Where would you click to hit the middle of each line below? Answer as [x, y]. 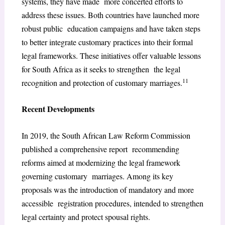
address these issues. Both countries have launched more [110, 15]
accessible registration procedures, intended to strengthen [112, 203]
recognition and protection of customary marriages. [102, 82]
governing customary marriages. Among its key [97, 176]
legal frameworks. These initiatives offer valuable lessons [111, 55]
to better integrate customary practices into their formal [108, 42]
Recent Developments [58, 109]
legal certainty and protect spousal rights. [86, 216]
